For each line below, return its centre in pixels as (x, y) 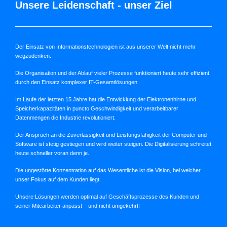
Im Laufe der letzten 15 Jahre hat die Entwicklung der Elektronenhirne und (106, 99)
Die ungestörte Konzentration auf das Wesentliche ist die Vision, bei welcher (108, 170)
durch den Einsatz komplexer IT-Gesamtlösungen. (77, 82)
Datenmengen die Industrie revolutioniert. (65, 118)
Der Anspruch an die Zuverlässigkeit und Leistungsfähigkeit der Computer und (111, 135)
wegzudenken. (33, 56)
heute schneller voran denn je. (52, 153)
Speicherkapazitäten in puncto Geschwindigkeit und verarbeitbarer (97, 108)
